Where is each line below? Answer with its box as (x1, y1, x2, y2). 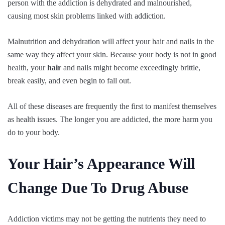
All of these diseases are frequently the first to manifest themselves (8, 102, 216, 111)
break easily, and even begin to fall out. (8, 76, 131, 85)
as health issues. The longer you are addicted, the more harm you (8, 115, 212, 124)
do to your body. (8, 128, 60, 137)
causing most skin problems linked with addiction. (8, 12, 166, 21)
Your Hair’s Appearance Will (8, 155, 195, 172)
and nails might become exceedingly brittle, (61, 63, 200, 72)
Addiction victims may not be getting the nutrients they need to (8, 214, 206, 223)
